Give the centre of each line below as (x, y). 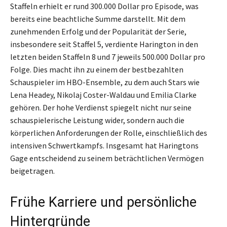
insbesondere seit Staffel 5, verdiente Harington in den (104, 44)
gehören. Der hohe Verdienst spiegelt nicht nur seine (101, 107)
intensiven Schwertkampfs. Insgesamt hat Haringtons (104, 145)
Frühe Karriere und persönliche (103, 202)
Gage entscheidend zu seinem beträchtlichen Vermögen (107, 158)
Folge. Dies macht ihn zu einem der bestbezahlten (97, 69)
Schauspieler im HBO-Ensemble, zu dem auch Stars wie (105, 82)
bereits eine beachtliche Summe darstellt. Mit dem (98, 18)
